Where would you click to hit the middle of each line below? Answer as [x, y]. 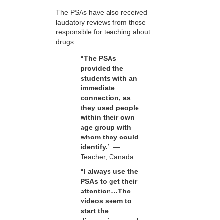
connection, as [106, 98]
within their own [108, 118]
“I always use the [109, 172]
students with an [109, 78]
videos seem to [106, 201]
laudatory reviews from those [101, 22]
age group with [106, 127]
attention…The [106, 191]
